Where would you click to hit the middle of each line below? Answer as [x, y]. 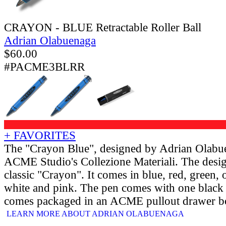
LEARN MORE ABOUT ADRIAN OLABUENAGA [95, 213]
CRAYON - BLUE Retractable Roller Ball [103, 27]
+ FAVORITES [40, 135]
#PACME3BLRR [44, 67]
